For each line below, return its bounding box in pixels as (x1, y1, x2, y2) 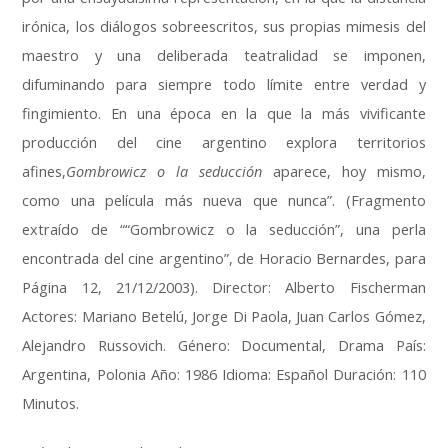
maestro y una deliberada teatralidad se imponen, (22, 46, 426, 66)
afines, (22, 162, 67, 182)
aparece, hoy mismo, (262, 162, 426, 182)
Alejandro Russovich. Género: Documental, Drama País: (22, 336, 426, 356)
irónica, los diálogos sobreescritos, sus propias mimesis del (22, 17, 426, 37)
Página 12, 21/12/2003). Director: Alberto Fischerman (22, 278, 426, 298)
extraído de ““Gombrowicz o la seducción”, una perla (22, 220, 426, 240)
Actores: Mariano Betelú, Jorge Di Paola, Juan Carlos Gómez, (22, 307, 426, 327)
